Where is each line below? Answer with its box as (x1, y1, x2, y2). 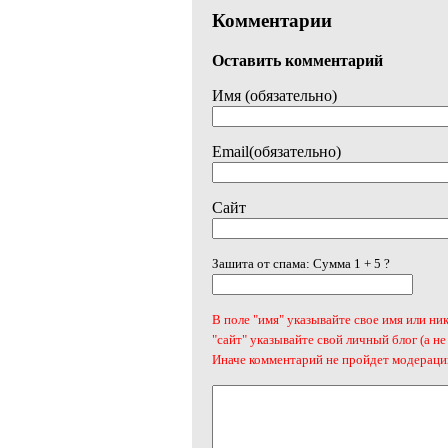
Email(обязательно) (212, 142, 341, 160)
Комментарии (212, 10, 332, 32)
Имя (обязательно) (212, 86, 337, 104)
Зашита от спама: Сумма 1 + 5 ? (212, 255, 390, 271)
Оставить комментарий (212, 51, 383, 69)
